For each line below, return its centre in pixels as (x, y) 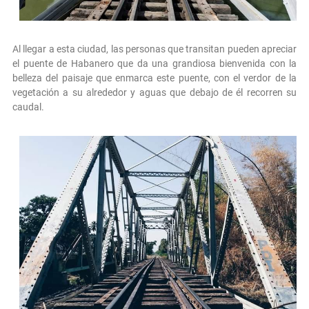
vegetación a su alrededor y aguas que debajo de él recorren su (154, 93)
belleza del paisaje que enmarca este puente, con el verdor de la (154, 78)
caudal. (28, 107)
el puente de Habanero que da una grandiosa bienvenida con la (154, 64)
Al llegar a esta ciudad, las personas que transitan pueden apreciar (154, 49)
